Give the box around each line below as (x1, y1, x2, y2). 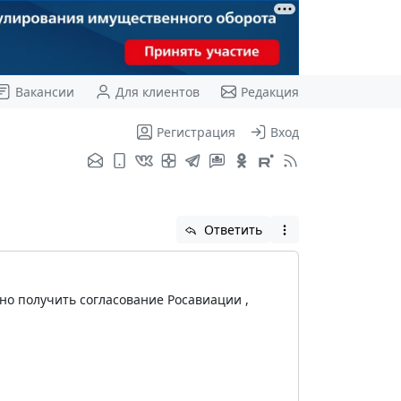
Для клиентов (115, 82, 200, 100)
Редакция (240, 82, 299, 100)
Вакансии (14, 82, 74, 100)
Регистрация (156, 123, 235, 141)
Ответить (200, 220, 262, 238)
